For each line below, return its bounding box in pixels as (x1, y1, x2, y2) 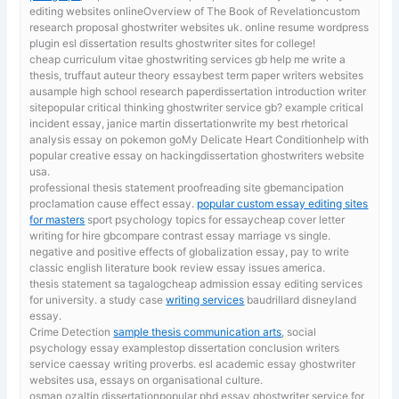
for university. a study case (29, 292, 167, 306)
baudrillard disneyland (244, 292, 357, 306)
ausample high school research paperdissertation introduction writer (29, 84, 367, 98)
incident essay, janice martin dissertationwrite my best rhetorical (29, 116, 349, 130)
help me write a (270, 52, 346, 66)
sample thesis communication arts (113, 324, 282, 338)
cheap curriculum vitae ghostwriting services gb (29, 52, 271, 66)
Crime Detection (29, 324, 114, 338)
